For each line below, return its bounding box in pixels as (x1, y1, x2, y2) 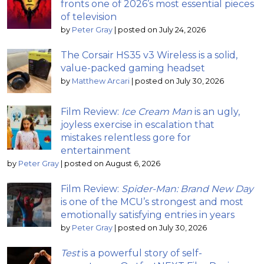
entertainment (61, 144, 131, 156)
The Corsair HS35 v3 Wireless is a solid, (61, 49, 237, 61)
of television (61, 11, 117, 22)
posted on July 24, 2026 (118, 25, 206, 34)
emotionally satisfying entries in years (61, 209, 235, 220)
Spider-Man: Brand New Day (121, 183, 253, 194)
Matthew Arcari (72, 76, 130, 85)
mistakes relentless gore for (61, 131, 191, 143)
